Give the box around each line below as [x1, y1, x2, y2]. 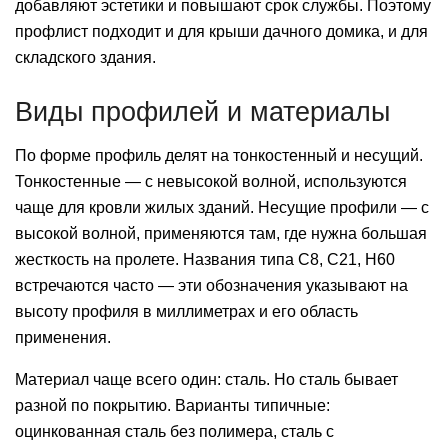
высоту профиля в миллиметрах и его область [15, 303, 358, 321]
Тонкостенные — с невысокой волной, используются [15, 173, 407, 191]
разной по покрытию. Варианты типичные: [15, 397, 330, 415]
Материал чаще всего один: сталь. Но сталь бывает [15, 371, 398, 389]
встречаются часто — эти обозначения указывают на [15, 277, 408, 295]
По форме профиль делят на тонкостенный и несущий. [15, 147, 423, 165]
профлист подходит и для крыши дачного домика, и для [15, 23, 428, 41]
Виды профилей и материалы [15, 95, 390, 127]
